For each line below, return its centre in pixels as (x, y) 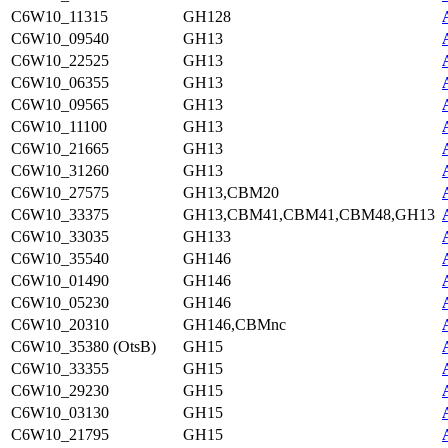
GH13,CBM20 (231, 192)
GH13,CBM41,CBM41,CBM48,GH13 (309, 214)
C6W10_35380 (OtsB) (83, 346)
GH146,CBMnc (234, 324)
